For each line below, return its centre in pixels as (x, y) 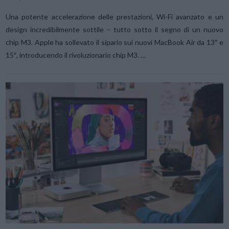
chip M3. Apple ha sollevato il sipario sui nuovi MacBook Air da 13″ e (114, 42)
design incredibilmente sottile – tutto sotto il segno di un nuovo (114, 29)
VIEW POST (114, 175)
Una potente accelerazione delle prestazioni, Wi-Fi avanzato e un (114, 16)
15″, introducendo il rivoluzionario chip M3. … (76, 55)
